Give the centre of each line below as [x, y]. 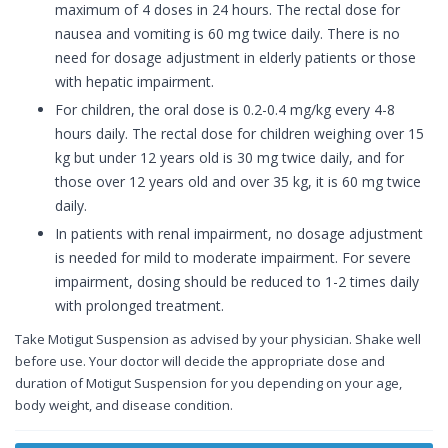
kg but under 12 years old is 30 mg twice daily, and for [229, 158]
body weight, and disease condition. [124, 405]
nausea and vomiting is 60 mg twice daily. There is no [227, 34]
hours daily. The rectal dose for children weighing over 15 [239, 134]
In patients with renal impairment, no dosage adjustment [239, 234]
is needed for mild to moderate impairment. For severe [233, 258]
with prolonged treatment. [139, 306]
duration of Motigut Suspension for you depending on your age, [208, 383]
